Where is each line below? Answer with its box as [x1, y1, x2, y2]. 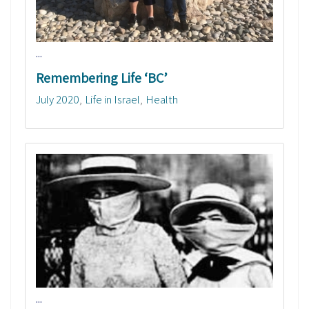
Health [146, 92, 178, 108]
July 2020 [36, 92, 79, 108]
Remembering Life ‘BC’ [36, 69, 168, 88]
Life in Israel [85, 92, 140, 108]
